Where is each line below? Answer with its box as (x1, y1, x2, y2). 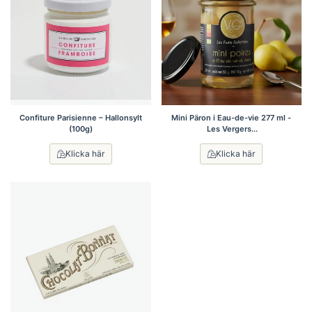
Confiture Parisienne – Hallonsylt (19, 112, 142, 123)
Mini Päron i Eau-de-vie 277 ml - (171, 112, 292, 123)
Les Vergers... (205, 123, 258, 134)
